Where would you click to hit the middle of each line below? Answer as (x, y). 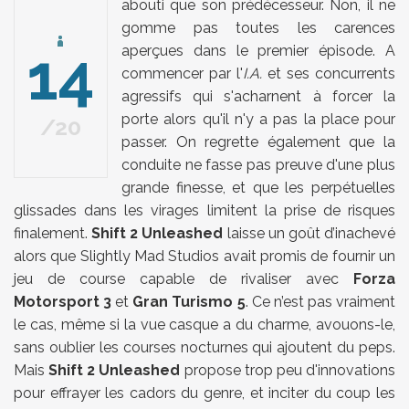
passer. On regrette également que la (258, 142)
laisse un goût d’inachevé (309, 234)
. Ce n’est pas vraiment (320, 302)
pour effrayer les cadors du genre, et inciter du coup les (204, 393)
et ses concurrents (331, 74)
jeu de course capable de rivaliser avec (184, 279)
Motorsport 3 (63, 302)
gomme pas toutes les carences (258, 28)
